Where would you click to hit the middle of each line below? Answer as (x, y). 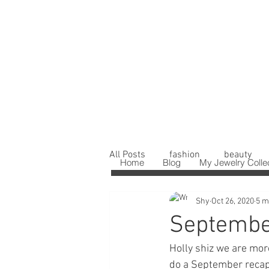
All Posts (127, 155)
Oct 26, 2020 (233, 201)
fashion (185, 155)
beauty (238, 155)
